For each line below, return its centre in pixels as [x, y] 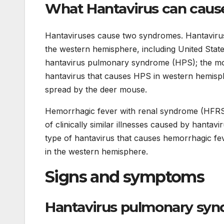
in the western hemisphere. [96, 151]
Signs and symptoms [125, 176]
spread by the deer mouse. [96, 89]
